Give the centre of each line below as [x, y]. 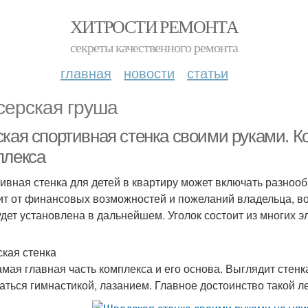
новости [149, 73]
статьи [208, 73]
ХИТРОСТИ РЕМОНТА [154, 26]
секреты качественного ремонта [154, 47]
